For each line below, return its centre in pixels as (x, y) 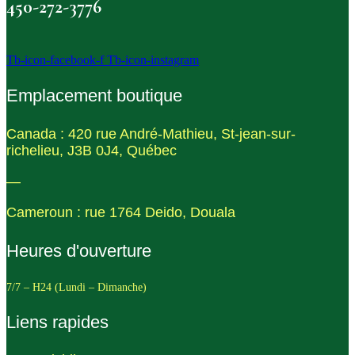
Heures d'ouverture (79, 250)
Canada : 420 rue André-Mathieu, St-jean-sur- (151, 134)
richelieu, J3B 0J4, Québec (92, 151)
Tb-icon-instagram (153, 60)
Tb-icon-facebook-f (55, 60)
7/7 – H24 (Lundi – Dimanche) (78, 287)
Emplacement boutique (94, 96)
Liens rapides (57, 323)
